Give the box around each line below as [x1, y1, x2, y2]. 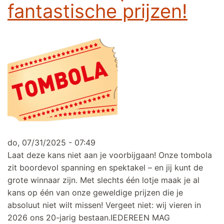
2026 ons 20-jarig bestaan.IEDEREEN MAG [7, 212, 170, 223]
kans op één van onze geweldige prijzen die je [7, 187, 183, 198]
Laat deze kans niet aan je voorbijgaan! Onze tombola [7, 150, 212, 160]
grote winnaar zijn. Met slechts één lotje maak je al [7, 175, 199, 185]
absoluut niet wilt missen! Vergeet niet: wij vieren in [7, 200, 201, 210]
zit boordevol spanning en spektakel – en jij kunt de [7, 162, 203, 173]
